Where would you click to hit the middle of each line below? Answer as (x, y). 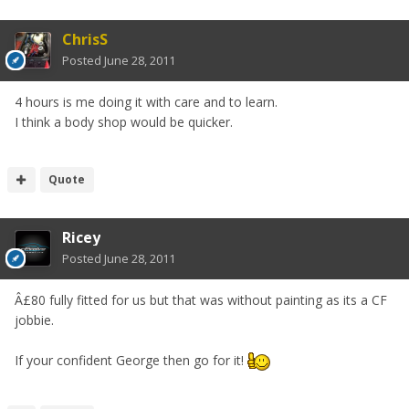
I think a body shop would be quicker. (124, 122)
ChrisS (85, 40)
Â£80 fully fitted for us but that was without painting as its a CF (201, 300)
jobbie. (34, 320)
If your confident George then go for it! (131, 361)
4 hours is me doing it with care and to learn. (146, 102)
